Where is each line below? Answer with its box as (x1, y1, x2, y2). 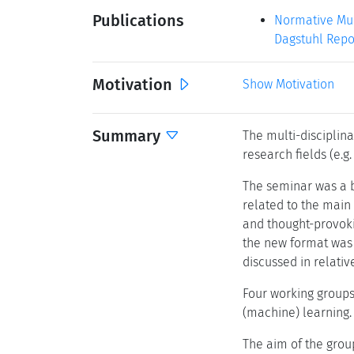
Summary (92, 126, 164, 145)
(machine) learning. (243, 305, 352, 320)
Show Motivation (243, 77, 334, 92)
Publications (92, 11, 184, 30)
